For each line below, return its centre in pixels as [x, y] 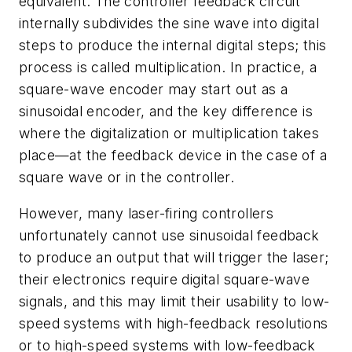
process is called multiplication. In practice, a [168, 68]
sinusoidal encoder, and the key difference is [166, 112]
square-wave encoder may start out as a [154, 90]
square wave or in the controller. [127, 178]
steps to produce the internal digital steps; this [173, 46]
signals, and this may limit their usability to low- [174, 301]
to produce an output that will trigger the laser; [174, 257]
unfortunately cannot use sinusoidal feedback [169, 235]
